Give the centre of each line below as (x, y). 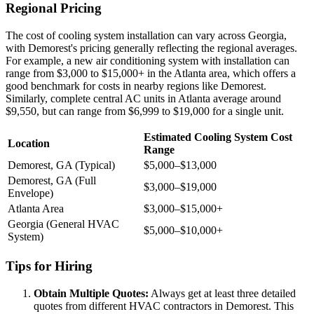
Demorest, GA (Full (52, 181)
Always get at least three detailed (222, 293)
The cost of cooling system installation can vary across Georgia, (146, 36)
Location (29, 144)
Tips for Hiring (49, 266)
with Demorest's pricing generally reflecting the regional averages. (151, 48)
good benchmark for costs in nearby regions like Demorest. (136, 86)
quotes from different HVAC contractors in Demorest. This (164, 306)
